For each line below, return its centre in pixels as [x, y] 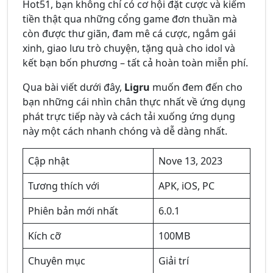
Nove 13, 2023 [190, 161]
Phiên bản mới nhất [73, 211]
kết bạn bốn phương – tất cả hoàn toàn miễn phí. [135, 63]
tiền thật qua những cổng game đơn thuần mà [130, 19]
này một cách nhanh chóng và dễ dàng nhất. [125, 131]
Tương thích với [64, 186]
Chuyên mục [57, 261]
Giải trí [174, 261]
